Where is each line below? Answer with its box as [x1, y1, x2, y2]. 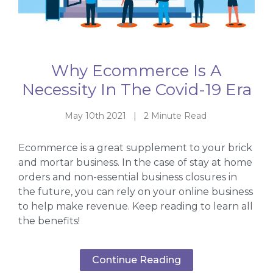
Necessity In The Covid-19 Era [21, 79, 252, 99]
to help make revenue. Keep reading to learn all [18, 200, 253, 213]
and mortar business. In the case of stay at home [18, 157, 252, 169]
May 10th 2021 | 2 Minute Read [64, 110, 209, 121]
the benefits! [18, 215, 82, 227]
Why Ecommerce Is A [51, 60, 222, 80]
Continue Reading [92, 253, 181, 266]
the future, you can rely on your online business [18, 186, 253, 198]
